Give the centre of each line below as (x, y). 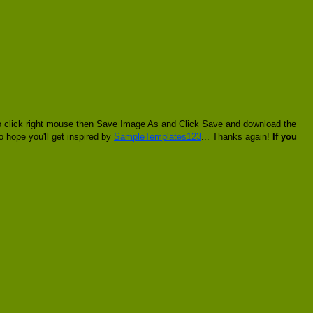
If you (285, 136)
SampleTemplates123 (158, 136)
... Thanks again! (237, 136)
